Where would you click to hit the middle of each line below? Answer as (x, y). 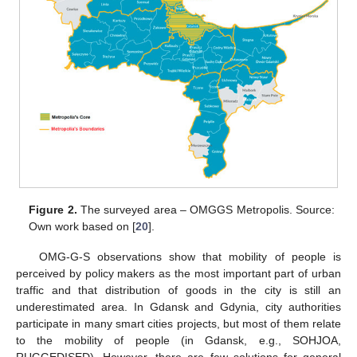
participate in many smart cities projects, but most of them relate (178, 324)
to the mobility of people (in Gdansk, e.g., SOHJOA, (178, 341)
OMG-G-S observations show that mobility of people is (190, 257)
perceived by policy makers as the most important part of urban (178, 274)
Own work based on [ (82, 226)
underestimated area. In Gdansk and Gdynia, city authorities (178, 307)
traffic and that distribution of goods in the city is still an (178, 290)
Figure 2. (53, 209)
